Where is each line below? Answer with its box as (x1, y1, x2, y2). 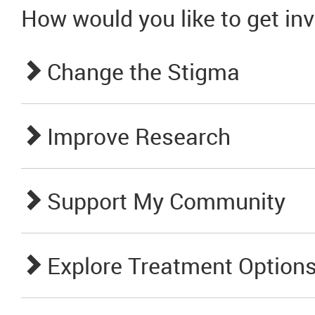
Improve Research (47, 121, 231, 151)
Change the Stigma (47, 56, 240, 86)
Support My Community (47, 186, 285, 216)
